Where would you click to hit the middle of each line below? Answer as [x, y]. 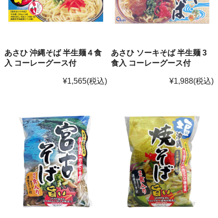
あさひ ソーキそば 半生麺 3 [159, 52]
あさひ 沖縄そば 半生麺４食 [53, 52]
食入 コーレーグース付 [151, 63]
